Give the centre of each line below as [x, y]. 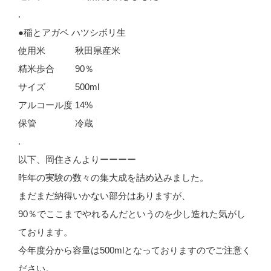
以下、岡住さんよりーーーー [77, 160]
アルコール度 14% [55, 105]
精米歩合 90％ [56, 69]
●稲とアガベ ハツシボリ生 [72, 33]
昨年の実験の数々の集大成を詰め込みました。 [113, 178]
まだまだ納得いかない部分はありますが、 [104, 196]
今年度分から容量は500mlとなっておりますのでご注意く [135, 250]
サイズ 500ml [59, 87]
